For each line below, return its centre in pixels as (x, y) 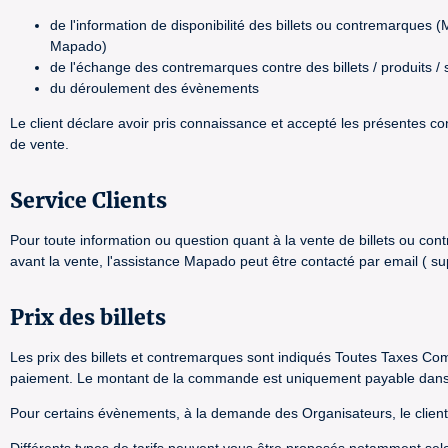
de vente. (39, 144)
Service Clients (88, 200)
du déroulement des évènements (154, 88)
